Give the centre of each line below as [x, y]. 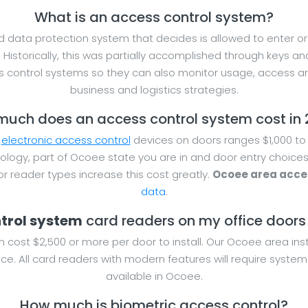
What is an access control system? [154, 18]
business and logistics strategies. [154, 90]
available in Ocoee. [154, 276]
